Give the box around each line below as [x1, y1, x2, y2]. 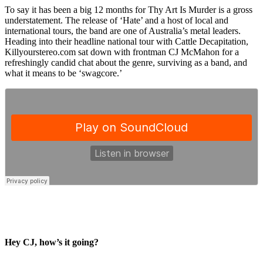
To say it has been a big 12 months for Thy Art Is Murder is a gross [5, 4, 252, 15]
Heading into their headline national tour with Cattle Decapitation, [5, 36, 248, 46]
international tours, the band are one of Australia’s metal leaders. [5, 25, 241, 36]
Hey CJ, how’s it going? [5, 237, 99, 247]
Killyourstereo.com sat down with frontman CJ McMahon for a [5, 46, 239, 57]
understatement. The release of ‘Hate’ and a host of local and [5, 15, 228, 25]
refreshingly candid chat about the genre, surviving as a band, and [5, 57, 247, 68]
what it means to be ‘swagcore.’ [5, 68, 124, 78]
